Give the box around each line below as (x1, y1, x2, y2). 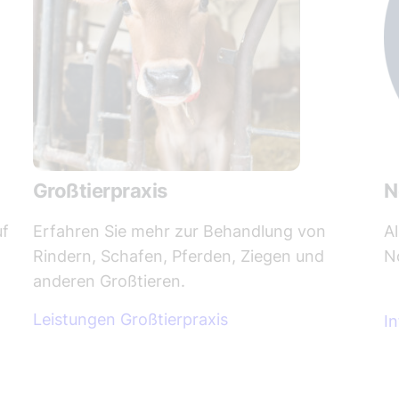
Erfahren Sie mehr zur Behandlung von (32, 221, 326, 240)
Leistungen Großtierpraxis (32, 309, 228, 329)
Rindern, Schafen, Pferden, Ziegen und (32, 246, 324, 265)
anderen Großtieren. (32, 271, 185, 290)
